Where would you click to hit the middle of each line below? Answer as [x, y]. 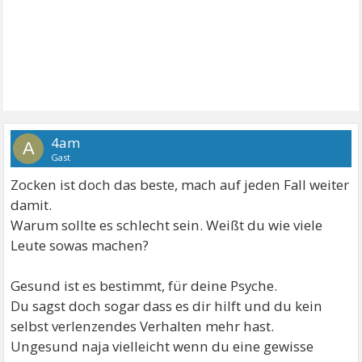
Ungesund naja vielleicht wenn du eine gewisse [162, 346]
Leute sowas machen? [80, 245]
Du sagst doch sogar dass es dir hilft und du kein [167, 306]
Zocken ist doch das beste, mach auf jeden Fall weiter [180, 185]
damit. [32, 205]
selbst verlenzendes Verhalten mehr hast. [143, 326]
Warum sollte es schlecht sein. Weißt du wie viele [167, 225]
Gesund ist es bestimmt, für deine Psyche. [144, 286]
